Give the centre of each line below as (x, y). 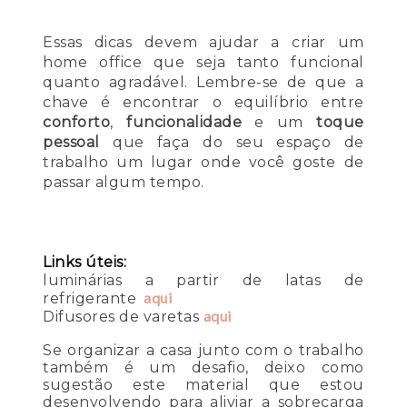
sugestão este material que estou (203, 385)
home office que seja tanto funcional (203, 63)
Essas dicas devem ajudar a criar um (203, 43)
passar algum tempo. (124, 183)
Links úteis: (85, 263)
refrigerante (92, 299)
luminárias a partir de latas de (203, 281)
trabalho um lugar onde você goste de (203, 163)
